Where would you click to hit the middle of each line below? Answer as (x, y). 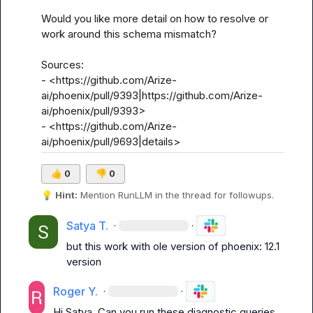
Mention (98, 195)
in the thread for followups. (213, 195)
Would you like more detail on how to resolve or (155, 19)
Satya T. (87, 226)
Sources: (63, 65)
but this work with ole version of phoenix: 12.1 (173, 246)
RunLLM (135, 195)
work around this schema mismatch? (129, 34)
